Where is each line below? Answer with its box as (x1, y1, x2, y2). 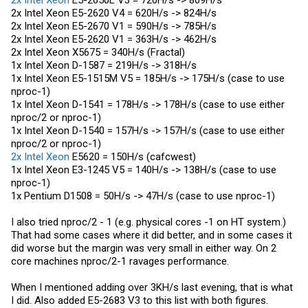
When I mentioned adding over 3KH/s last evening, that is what (11, 281, 293, 294)
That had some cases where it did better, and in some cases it (11, 229, 292, 241)
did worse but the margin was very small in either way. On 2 (11, 242, 276, 254)
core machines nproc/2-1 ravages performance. (11, 255, 229, 267)
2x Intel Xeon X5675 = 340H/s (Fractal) (11, 46, 185, 58)
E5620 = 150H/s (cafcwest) (69, 151, 196, 163)
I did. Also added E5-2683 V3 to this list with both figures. (11, 294, 268, 307)
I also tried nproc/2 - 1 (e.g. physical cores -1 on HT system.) (11, 216, 286, 228)
